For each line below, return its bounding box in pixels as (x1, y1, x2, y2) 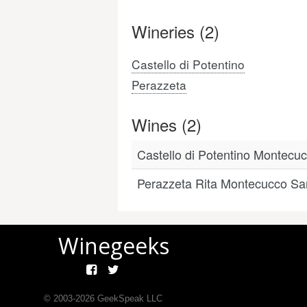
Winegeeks (58, 231, 169, 260)
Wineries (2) (132, 19, 219, 43)
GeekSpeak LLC (94, 293, 162, 304)
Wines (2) (132, 112, 201, 136)
